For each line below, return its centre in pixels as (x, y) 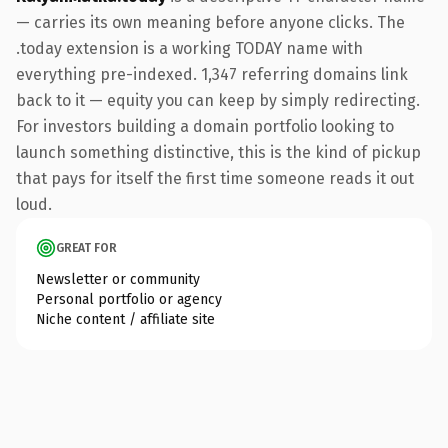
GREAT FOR (86, 247)
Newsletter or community (118, 279)
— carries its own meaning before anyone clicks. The (210, 22)
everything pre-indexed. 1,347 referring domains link (212, 74)
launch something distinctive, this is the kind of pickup (218, 152)
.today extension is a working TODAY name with (189, 48)
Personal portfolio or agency (129, 299)
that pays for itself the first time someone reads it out (215, 178)
